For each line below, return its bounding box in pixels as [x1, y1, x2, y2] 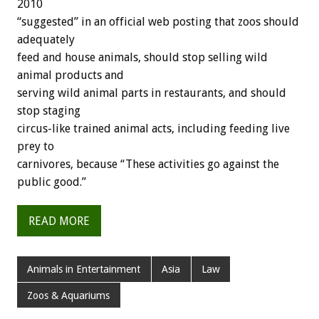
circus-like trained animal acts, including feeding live [17, 122, 290, 136]
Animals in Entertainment [27, 263, 141, 276]
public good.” [17, 175, 86, 189]
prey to [17, 140, 54, 154]
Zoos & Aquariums [27, 289, 110, 301]
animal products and [17, 68, 124, 83]
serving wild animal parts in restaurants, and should [17, 86, 286, 100]
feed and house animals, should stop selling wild [17, 51, 268, 65]
